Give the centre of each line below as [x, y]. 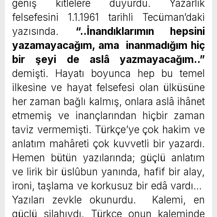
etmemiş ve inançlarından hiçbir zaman [108, 116]
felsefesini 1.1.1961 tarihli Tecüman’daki [108, 17]
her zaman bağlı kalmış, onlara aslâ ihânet [108, 102]
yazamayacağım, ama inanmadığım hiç [108, 46]
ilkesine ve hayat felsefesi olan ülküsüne [108, 88]
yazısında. [44, 31]
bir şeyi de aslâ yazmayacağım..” [108, 60]
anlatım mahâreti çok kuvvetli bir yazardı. [108, 144]
